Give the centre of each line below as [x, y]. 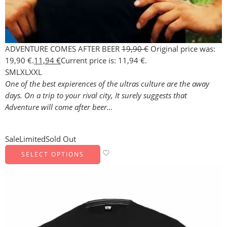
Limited [32, 139]
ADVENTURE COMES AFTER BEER [63, 49]
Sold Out [61, 139]
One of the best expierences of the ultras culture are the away [107, 84]
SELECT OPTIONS [53, 154]
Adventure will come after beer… [59, 107]
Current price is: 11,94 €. [104, 60]
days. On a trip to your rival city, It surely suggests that [96, 95]
